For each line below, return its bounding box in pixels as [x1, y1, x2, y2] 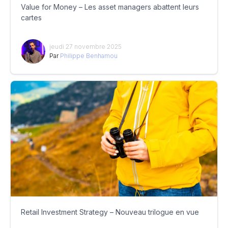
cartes [21, 13, 42, 22]
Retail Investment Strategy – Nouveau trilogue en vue [21, 208, 199, 217]
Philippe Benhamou [60, 52, 118, 60]
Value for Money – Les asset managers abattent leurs [21, 3, 199, 12]
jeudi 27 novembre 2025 [49, 43, 122, 51]
